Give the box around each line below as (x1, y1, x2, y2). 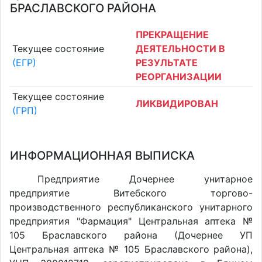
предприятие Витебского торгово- (9, 187, 253, 199)
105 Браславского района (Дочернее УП (9, 229, 253, 241)
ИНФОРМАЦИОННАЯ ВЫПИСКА (10, 149, 195, 163)
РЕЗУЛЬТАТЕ (136, 56, 198, 68)
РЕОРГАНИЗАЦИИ (136, 70, 222, 82)
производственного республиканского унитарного (9, 201, 253, 213)
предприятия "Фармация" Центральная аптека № (9, 215, 253, 227)
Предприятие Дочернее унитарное (37, 173, 253, 185)
